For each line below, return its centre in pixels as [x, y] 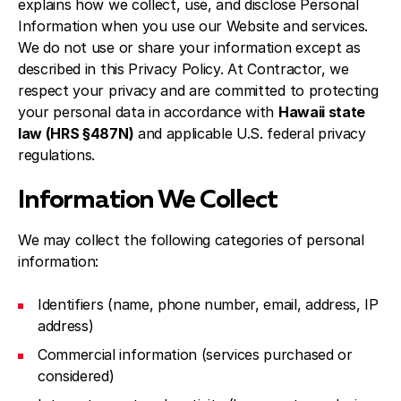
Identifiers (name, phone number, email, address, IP [208, 304]
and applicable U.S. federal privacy [250, 133]
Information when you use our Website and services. [193, 26]
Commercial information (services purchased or [195, 354]
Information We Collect [148, 200]
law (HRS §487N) [76, 133]
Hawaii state [322, 112]
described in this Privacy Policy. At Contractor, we [183, 69]
